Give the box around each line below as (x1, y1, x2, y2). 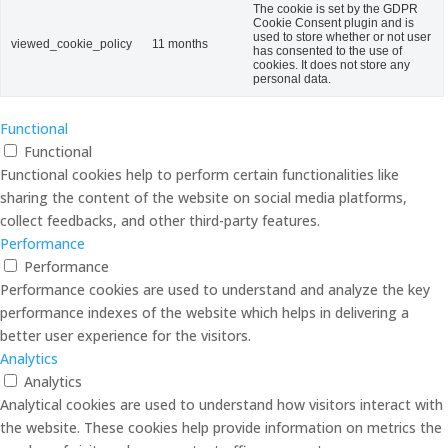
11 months (152, 37, 208, 51)
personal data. (253, 72, 331, 86)
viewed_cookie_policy (11, 37, 132, 51)
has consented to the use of (253, 44, 402, 58)
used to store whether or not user (253, 30, 431, 44)
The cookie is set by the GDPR (253, 2, 418, 16)
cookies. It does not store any (253, 58, 410, 72)
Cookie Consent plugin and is (253, 16, 414, 30)
